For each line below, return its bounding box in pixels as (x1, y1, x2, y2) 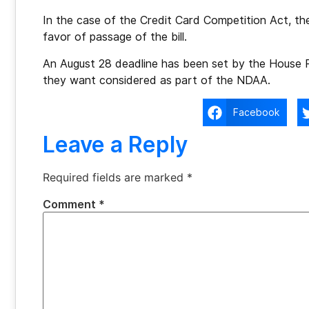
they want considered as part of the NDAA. (43, 73, 274, 87)
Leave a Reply (43, 131, 188, 159)
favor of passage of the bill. (43, 30, 187, 44)
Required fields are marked (43, 170, 187, 185)
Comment (43, 198, 99, 212)
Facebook (233, 106, 280, 118)
